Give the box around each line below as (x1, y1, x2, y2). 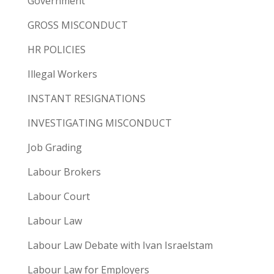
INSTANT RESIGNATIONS (27, 91, 146, 105)
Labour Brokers (27, 165, 101, 179)
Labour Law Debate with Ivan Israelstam (27, 238, 213, 252)
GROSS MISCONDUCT (27, 18, 128, 32)
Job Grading (27, 140, 82, 154)
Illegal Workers (27, 67, 97, 81)
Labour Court (27, 189, 90, 203)
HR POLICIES (27, 42, 86, 56)
